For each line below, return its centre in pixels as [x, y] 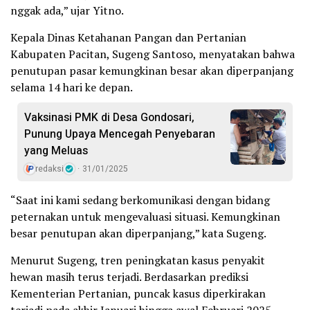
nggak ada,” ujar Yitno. [67, 10]
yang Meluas [56, 151]
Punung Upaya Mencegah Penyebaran [120, 134]
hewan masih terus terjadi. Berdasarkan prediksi [129, 276]
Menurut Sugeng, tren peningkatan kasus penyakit [138, 260]
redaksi [49, 168]
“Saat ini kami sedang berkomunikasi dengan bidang [140, 200]
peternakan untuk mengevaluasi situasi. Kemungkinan [145, 216]
